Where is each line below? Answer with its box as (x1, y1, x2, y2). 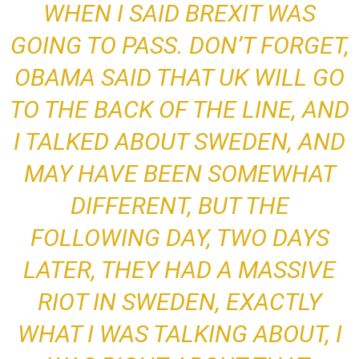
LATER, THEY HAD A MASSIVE (23, 256, 336, 284)
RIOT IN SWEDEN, (38, 288, 226, 317)
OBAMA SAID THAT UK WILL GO (14, 63, 345, 92)
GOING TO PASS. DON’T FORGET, (10, 31, 349, 60)
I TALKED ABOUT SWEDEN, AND (14, 127, 345, 156)
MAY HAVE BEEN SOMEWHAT (23, 159, 336, 188)
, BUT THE (187, 192, 289, 220)
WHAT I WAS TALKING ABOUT (17, 320, 325, 349)
